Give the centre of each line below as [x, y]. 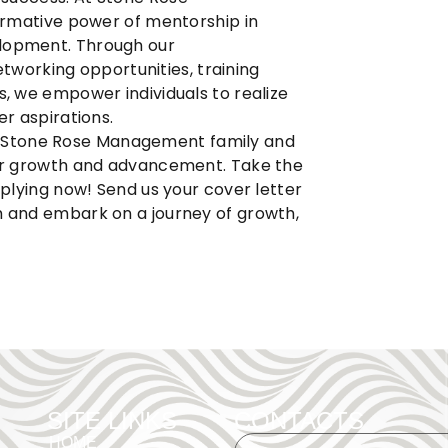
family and [250, 142]
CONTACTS [298, 421]
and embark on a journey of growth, [151, 214]
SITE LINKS [112, 421]
